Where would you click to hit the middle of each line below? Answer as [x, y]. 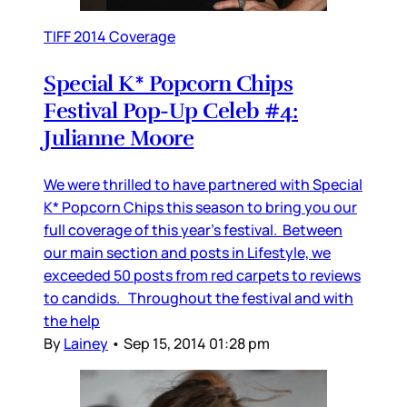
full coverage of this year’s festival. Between [193, 229]
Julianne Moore [119, 138]
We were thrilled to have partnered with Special [203, 184]
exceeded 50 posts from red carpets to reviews [202, 275]
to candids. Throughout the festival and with [199, 298]
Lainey [86, 343]
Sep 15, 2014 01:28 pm [197, 343]
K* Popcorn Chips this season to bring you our [200, 207]
